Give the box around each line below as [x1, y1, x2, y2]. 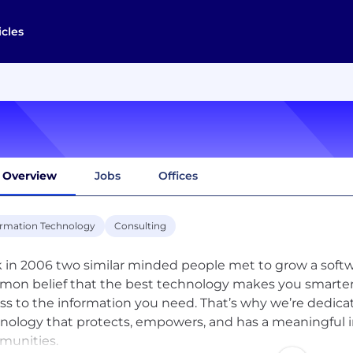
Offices [158, 168, 198, 183]
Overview [2, 168, 57, 183]
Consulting [114, 219, 166, 232]
